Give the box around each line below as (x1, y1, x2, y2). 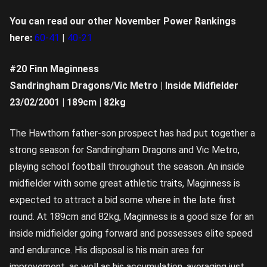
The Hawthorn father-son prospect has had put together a (10, 127, 255, 139)
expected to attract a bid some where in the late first (10, 194, 235, 206)
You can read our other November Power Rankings (10, 15, 236, 27)
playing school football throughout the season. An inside (10, 160, 244, 172)
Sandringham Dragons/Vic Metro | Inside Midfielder (10, 79, 238, 91)
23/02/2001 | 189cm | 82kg (10, 96, 126, 108)
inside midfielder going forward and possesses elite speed (10, 227, 253, 239)
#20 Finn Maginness (10, 63, 99, 74)
